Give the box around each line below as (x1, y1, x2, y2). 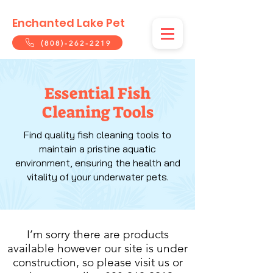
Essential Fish (44, 83, 151, 104)
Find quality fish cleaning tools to (24, 129, 171, 141)
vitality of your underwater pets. (26, 171, 169, 183)
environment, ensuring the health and (15, 157, 180, 169)
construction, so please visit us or (12, 255, 183, 269)
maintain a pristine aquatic (39, 143, 156, 155)
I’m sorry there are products (26, 227, 169, 241)
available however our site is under (7, 241, 188, 255)
